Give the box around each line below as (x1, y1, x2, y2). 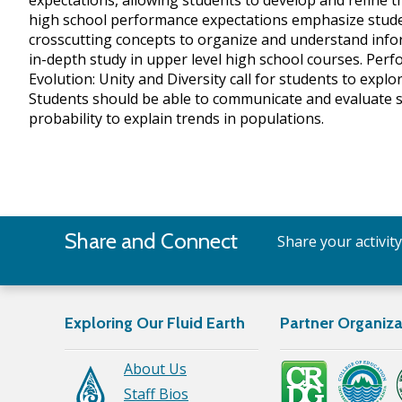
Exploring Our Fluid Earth (65, 313, 245, 334)
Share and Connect (65, 228, 238, 255)
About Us (124, 359, 187, 380)
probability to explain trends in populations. (29, 109, 324, 129)
